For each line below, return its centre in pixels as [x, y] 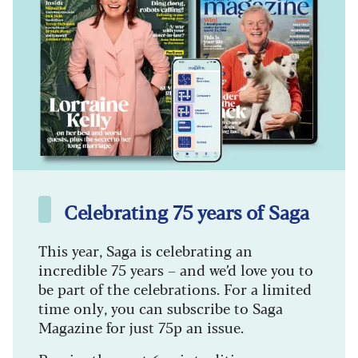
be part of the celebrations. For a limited [175, 288]
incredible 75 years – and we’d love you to [176, 269]
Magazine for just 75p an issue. [141, 326]
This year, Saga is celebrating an [145, 250]
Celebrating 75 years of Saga [187, 211]
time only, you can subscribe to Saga [161, 307]
